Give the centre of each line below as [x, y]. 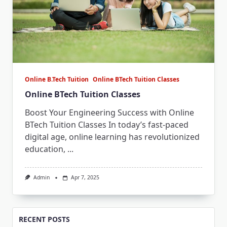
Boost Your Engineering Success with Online [109, 113]
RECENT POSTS [44, 219]
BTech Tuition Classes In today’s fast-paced [107, 125]
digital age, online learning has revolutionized [112, 137]
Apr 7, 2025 [85, 178]
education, [45, 149]
